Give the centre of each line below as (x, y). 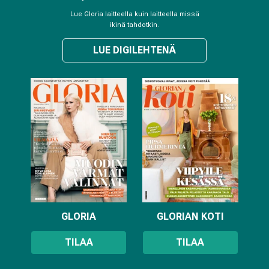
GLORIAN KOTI (190, 216)
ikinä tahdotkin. (134, 25)
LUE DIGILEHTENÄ (134, 50)
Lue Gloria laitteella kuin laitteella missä (134, 14)
